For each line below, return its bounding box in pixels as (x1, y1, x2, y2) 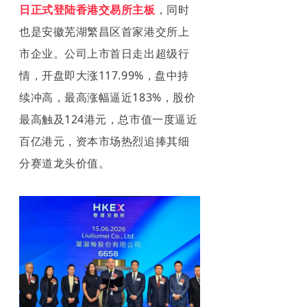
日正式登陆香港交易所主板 (19, 1, 156, 17)
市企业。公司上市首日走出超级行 (19, 45, 190, 61)
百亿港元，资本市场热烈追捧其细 (19, 133, 190, 149)
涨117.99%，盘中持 (87, 67, 189, 83)
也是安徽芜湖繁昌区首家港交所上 (19, 23, 190, 39)
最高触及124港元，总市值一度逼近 (19, 111, 198, 127)
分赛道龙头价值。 (19, 155, 110, 171)
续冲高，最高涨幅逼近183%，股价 (19, 89, 196, 105)
